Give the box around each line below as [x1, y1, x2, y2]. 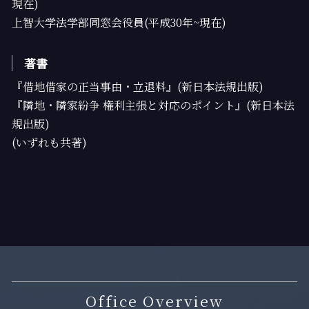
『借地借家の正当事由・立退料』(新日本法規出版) [12, 78, 263, 94]
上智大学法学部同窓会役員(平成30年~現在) [12, 14, 226, 31]
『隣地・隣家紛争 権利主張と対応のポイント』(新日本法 [12, 97, 295, 113]
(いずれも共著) [12, 134, 87, 150]
